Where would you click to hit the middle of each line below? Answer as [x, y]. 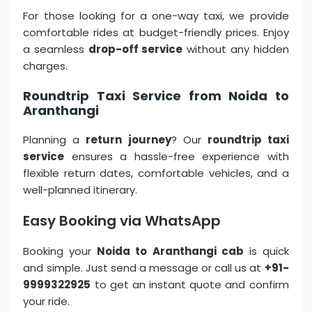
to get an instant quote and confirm [190, 285]
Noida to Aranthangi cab [170, 251]
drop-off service [135, 49]
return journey [128, 140]
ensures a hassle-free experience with [177, 157]
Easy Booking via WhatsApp [122, 221]
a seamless [56, 49]
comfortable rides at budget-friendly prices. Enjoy [156, 33]
